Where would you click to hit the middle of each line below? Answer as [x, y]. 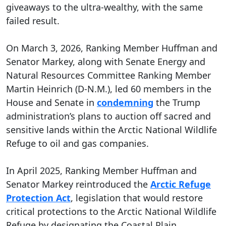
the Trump [177, 103]
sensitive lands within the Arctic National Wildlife [111, 130]
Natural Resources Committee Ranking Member [108, 75]
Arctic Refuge [181, 184]
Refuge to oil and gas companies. [77, 144]
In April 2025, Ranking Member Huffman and [101, 171]
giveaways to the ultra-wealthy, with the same [104, 7]
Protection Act [38, 198]
